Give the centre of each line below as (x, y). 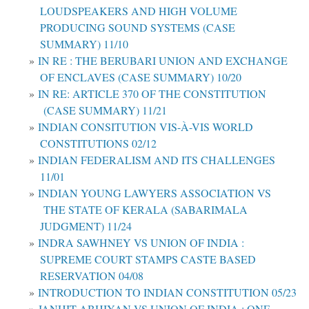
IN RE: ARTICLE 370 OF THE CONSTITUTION (152, 93)
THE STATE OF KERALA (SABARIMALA (144, 209)
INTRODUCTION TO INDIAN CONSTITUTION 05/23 (167, 292)
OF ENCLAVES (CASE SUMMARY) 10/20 (141, 77)
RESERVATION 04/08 (92, 275)
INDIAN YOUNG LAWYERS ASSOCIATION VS (154, 192)
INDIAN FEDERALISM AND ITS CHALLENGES (157, 159)
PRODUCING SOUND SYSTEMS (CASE (138, 27)
